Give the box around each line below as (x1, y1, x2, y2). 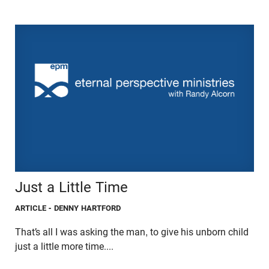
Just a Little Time (15, 178, 128, 196)
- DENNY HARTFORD (49, 203, 121, 213)
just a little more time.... (15, 240, 113, 252)
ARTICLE (15, 203, 47, 213)
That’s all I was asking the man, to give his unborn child (15, 226, 249, 238)
